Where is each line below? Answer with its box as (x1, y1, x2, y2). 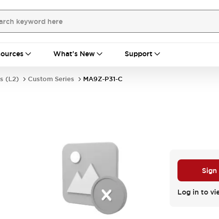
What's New (53, 49, 95, 58)
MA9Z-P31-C (83, 75, 123, 83)
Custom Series (28, 75, 74, 83)
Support (125, 49, 153, 58)
